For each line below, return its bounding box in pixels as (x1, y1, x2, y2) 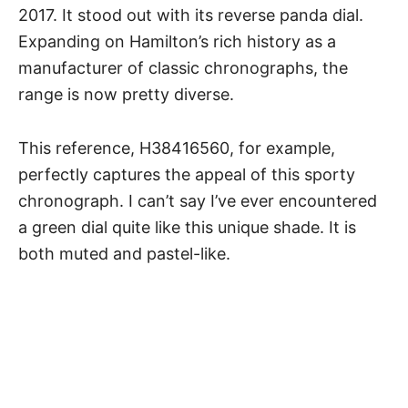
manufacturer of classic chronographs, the (18, 57, 348, 77)
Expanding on (18, 31, 129, 51)
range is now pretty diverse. (18, 84, 239, 104)
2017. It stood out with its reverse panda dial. (18, 5, 363, 25)
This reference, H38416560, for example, (18, 138, 335, 158)
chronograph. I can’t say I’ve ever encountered (18, 190, 377, 210)
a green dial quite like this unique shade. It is (18, 217, 356, 237)
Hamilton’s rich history (129, 31, 301, 51)
